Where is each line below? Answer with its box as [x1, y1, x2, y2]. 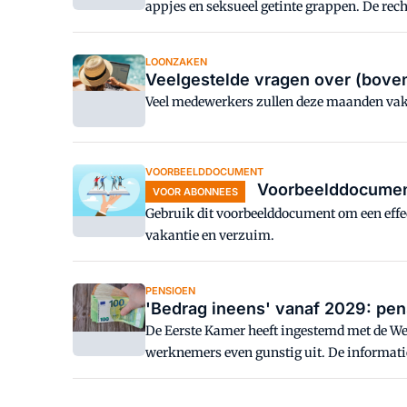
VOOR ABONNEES [153, 185, 238, 198]
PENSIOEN [145, 284, 195, 297]
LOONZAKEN [145, 55, 207, 68]
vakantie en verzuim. [145, 227, 274, 243]
